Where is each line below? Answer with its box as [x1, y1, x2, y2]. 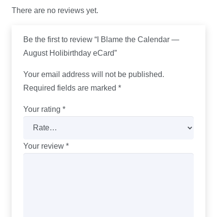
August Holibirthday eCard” [23, 48, 119, 57]
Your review [23, 141, 66, 150]
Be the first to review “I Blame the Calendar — [23, 35, 179, 44]
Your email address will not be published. [23, 70, 164, 78]
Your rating [23, 105, 62, 113]
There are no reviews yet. [12, 6, 98, 15]
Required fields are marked [23, 83, 118, 92]
